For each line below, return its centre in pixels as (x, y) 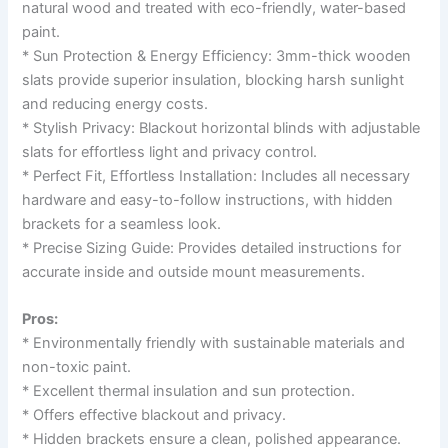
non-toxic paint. (77, 367)
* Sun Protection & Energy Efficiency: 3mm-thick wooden (217, 55)
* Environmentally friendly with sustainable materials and (214, 343)
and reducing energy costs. (115, 103)
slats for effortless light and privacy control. (170, 151)
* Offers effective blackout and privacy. (154, 415)
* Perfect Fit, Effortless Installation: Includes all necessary (216, 175)
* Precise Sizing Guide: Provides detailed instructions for (212, 247)
